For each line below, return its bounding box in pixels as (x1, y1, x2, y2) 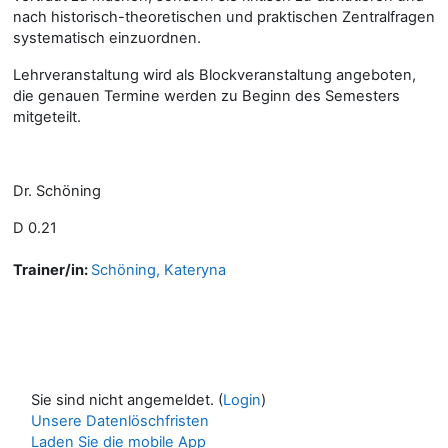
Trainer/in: (13, 260, 91, 279)
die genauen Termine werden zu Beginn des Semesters (13, 86, 400, 105)
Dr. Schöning (13, 181, 101, 200)
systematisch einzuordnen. (13, 28, 201, 47)
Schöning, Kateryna (91, 260, 226, 279)
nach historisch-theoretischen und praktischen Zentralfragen (13, 7, 435, 26)
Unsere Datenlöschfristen (31, 411, 209, 430)
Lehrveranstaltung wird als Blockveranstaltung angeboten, (13, 65, 416, 84)
